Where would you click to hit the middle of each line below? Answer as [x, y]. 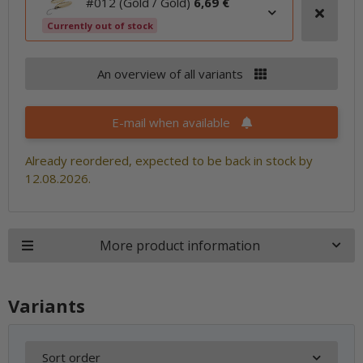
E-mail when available [172, 122]
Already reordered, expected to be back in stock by [169, 160]
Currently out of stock [100, 26]
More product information [179, 246]
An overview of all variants [171, 74]
